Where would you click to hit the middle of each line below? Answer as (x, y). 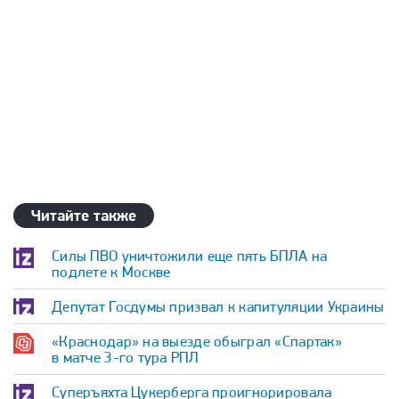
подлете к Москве (111, 272)
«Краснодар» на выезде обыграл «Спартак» (197, 341)
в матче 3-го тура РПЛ (125, 357)
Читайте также (84, 215)
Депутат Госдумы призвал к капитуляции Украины (218, 306)
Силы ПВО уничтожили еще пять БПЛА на (190, 256)
